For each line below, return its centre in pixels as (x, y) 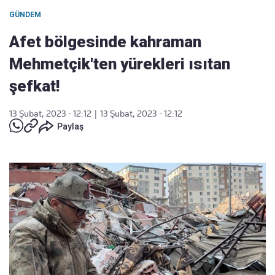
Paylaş (70, 126)
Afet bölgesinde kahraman (105, 42)
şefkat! (34, 86)
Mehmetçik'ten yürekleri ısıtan (120, 64)
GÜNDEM (25, 15)
